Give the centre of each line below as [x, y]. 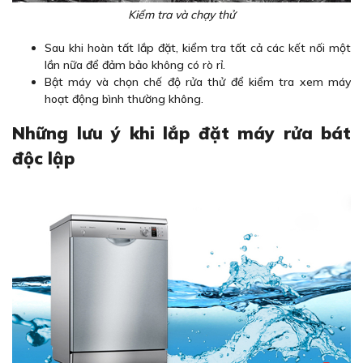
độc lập [43, 158]
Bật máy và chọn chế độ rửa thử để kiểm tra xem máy [198, 82]
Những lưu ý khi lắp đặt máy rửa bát [181, 133]
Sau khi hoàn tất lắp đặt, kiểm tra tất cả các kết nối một [198, 48]
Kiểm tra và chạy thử [181, 15]
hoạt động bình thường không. [124, 99]
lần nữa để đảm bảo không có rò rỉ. [135, 65]
